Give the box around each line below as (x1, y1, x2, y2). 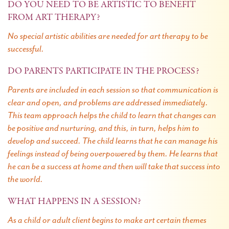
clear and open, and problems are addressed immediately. (8, 97, 208, 108)
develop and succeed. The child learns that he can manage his (8, 135, 218, 146)
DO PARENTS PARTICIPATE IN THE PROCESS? (8, 67, 199, 76)
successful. (8, 43, 44, 54)
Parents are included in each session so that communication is (8, 84, 218, 95)
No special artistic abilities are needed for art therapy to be (8, 30, 208, 41)
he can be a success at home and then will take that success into (8, 161, 220, 172)
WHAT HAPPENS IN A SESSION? (8, 197, 141, 207)
